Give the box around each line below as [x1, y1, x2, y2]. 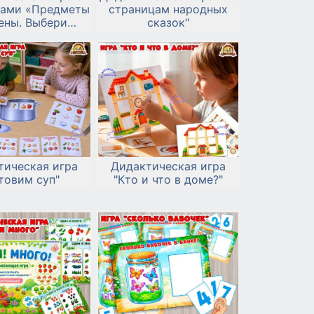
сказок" [147, 15, 189, 29]
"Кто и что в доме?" [114, 172, 223, 187]
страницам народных [109, 1, 228, 16]
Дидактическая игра [111, 159, 226, 174]
